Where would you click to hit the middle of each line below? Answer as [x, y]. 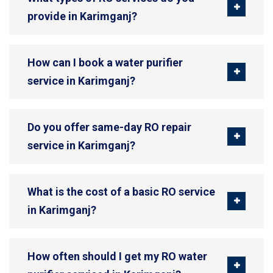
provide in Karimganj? [82, 16]
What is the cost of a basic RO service [121, 192]
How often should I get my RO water [117, 257]
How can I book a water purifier [105, 63]
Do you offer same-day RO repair [109, 127]
